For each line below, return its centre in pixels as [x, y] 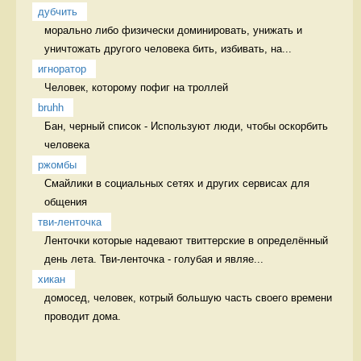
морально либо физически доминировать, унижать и [173, 30]
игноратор [62, 68]
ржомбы [57, 164]
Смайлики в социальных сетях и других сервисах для [177, 183]
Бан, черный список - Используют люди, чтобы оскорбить [186, 126]
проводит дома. [84, 316]
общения [69, 201]
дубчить [58, 11]
